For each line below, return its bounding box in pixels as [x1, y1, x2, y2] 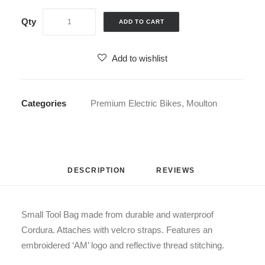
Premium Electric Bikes [91, 98, 182, 108]
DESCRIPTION [67, 166, 126, 174]
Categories [21, 98, 66, 108]
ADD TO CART [118, 18, 164, 25]
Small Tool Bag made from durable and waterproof [21, 209, 214, 219]
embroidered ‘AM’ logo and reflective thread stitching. [21, 240, 224, 250]
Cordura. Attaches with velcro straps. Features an [21, 225, 212, 235]
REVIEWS [156, 166, 198, 174]
